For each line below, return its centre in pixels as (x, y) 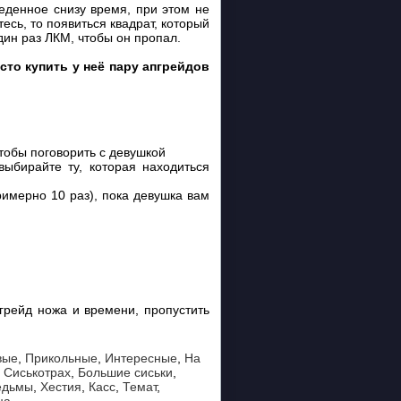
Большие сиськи (125, 372)
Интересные (141, 358)
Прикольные (61, 358)
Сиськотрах (37, 372)
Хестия (61, 387)
